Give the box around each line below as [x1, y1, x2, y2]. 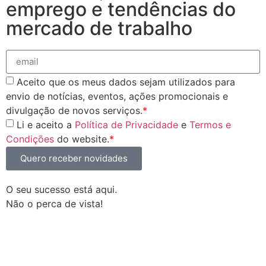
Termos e [189, 118, 231, 131]
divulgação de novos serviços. [6, 104, 142, 116]
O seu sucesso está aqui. [6, 183, 117, 195]
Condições [6, 132, 54, 145]
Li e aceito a [17, 118, 75, 131]
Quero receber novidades [20, 153, 128, 164]
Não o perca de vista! [6, 197, 103, 210]
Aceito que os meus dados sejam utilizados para [17, 75, 235, 88]
